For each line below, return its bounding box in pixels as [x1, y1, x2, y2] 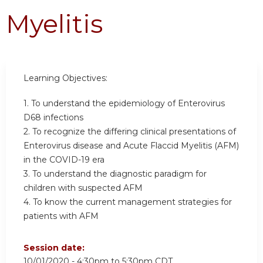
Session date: [23, 242, 87, 254]
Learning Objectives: [23, 72, 107, 83]
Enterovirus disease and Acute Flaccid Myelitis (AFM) [23, 140, 239, 151]
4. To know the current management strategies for [23, 197, 232, 208]
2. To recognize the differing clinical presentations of [23, 126, 236, 137]
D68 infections [23, 112, 83, 123]
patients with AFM [23, 211, 99, 222]
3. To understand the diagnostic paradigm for [23, 168, 207, 180]
